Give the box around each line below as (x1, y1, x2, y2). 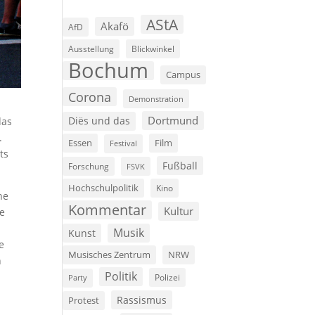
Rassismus (117, 293, 167, 307)
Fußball (162, 159, 198, 173)
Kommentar (68, 200, 147, 220)
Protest (68, 295, 100, 307)
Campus (166, 68, 201, 82)
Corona (68, 88, 112, 106)
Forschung (68, 160, 110, 173)
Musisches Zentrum (68, 248, 151, 262)
